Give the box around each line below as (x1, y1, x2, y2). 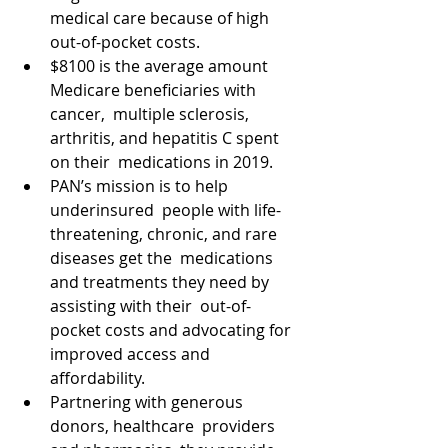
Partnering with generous (50, 391, 247, 413)
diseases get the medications (50, 247, 277, 269)
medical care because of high (50, 7, 273, 29)
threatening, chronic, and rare (50, 223, 281, 245)
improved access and (50, 343, 218, 365)
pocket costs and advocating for (50, 319, 295, 341)
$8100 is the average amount (50, 55, 272, 77)
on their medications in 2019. (50, 151, 277, 173)
